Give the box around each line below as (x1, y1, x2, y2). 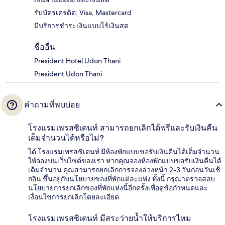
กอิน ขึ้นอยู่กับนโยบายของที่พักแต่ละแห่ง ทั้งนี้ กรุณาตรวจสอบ (28, 174, 215, 184)
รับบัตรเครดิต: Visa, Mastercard (34, 8, 132, 18)
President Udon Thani (34, 69, 102, 79)
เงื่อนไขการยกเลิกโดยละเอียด (28, 192, 119, 202)
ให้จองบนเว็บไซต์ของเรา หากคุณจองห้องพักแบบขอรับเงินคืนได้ (28, 156, 221, 166)
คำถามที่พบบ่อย (24, 100, 80, 110)
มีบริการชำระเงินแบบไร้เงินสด (34, 21, 129, 31)
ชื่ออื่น (34, 42, 55, 52)
